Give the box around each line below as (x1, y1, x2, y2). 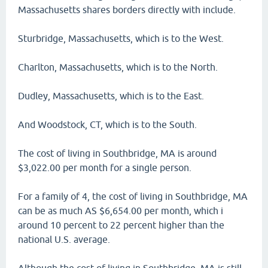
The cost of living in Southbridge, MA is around (18, 148, 217, 159)
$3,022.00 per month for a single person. (18, 162, 191, 173)
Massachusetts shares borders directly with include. (18, 4, 236, 15)
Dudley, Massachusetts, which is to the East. (18, 90, 204, 101)
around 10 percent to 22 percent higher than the (18, 220, 224, 230)
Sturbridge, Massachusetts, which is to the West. (18, 33, 224, 44)
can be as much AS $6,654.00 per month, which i (18, 205, 223, 216)
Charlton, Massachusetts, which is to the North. (18, 62, 218, 72)
